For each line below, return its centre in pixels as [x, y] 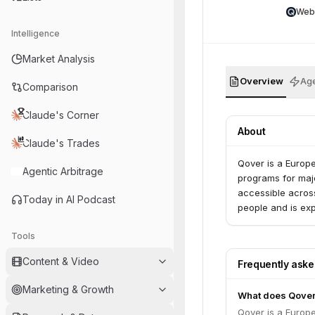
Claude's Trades [61, 143]
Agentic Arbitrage [63, 171]
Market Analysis [59, 59]
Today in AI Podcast [69, 199]
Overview [262, 81]
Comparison [50, 87]
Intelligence [36, 33]
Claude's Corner [61, 115]
